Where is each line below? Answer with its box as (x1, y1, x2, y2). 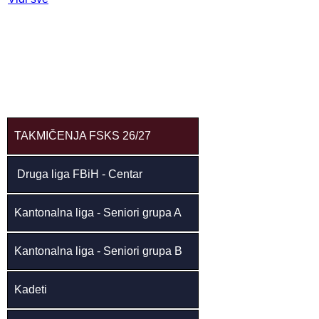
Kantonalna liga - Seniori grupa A (14, 206, 182, 219)
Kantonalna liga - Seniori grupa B (14, 245, 182, 258)
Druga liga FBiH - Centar (9, 168, 142, 181)
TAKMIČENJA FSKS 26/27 (9, 130, 151, 142)
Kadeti (14, 283, 50, 296)
